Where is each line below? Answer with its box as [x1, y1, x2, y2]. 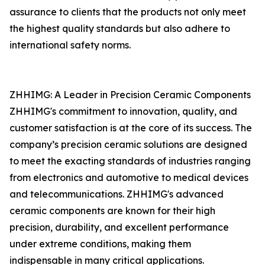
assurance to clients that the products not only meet [9, 6, 246, 18]
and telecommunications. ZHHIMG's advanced [9, 188, 224, 200]
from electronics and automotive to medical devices [9, 172, 248, 183]
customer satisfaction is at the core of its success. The [9, 122, 252, 134]
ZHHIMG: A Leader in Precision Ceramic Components [9, 89, 251, 101]
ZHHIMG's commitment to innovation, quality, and [9, 105, 237, 117]
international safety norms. [9, 39, 131, 51]
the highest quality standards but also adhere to [9, 22, 230, 34]
